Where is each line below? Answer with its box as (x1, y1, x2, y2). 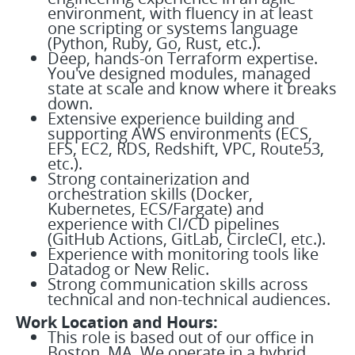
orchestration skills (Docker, (48, 183, 253, 204)
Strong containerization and (48, 168, 250, 189)
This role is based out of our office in (48, 326, 314, 348)
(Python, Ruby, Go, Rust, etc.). (48, 32, 261, 54)
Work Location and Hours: (16, 311, 218, 333)
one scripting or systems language (48, 17, 298, 39)
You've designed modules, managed (48, 63, 311, 84)
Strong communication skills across (48, 273, 308, 295)
